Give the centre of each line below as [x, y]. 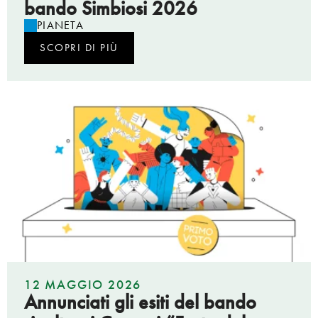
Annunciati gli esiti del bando [140, 302]
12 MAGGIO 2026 [83, 284]
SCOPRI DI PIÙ [79, 47]
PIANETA [60, 25]
